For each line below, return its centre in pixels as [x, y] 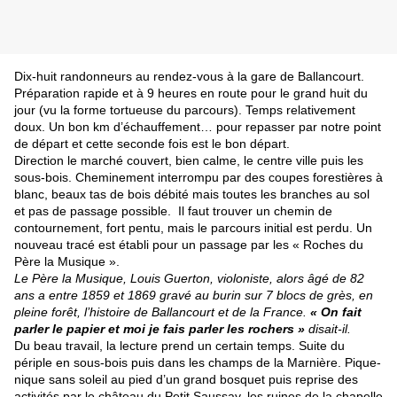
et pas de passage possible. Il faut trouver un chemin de [173, 211]
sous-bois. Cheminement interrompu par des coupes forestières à [198, 178]
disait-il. [330, 329]
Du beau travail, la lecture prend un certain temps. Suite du [179, 346]
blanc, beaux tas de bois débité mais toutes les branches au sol [192, 195]
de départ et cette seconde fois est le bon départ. [152, 144]
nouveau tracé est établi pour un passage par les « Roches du [189, 245]
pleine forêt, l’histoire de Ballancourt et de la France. [162, 312]
